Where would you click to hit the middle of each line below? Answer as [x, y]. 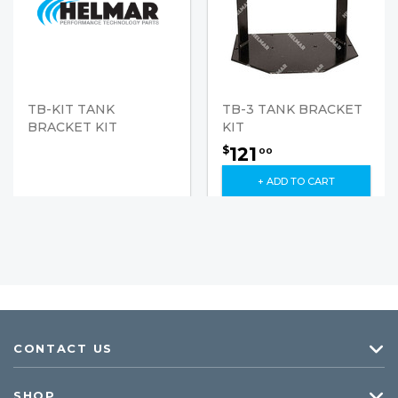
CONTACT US [63, 348]
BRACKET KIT [72, 127]
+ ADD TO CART [296, 181]
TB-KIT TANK [71, 109]
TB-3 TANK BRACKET [292, 109]
